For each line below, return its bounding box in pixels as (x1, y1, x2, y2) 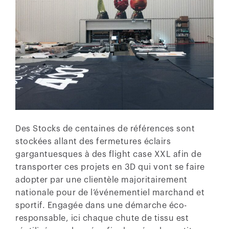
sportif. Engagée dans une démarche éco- (15, 201, 187, 210)
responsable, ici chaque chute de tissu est (15, 214, 189, 222)
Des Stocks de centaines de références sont (15, 124, 195, 133)
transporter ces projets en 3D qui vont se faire (15, 163, 205, 171)
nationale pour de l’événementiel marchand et (15, 188, 204, 197)
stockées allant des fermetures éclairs (15, 137, 171, 146)
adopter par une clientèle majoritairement (15, 175, 188, 184)
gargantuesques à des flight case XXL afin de (15, 150, 201, 158)
